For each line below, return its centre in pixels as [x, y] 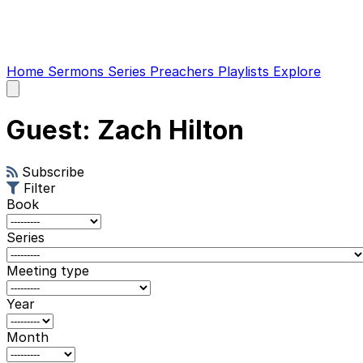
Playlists [246, 71]
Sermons [78, 71]
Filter [40, 188]
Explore [297, 71]
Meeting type [48, 270]
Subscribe [53, 171]
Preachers [184, 71]
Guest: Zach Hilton [125, 130]
